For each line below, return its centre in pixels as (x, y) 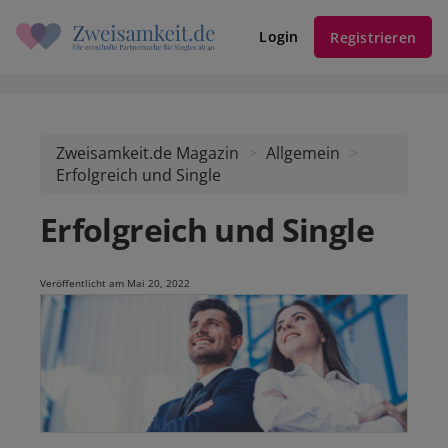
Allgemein (303, 153)
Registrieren (373, 37)
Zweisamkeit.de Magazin (147, 153)
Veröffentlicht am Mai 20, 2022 (115, 283)
